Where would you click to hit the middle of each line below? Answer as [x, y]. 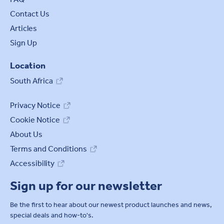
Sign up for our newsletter [86, 185]
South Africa [31, 80]
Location [28, 65]
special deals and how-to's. [52, 215]
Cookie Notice [35, 119]
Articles [23, 28]
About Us [26, 134]
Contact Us [30, 13]
